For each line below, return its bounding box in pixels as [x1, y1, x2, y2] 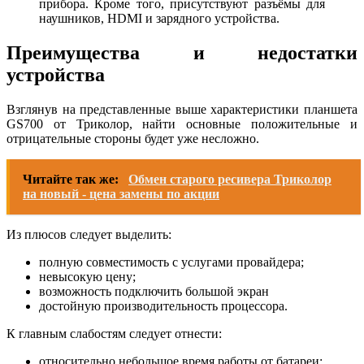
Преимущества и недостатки [6, 41, 357, 63]
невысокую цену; [39, 269, 136, 284]
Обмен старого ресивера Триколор [128, 171, 331, 186]
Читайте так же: [23, 171, 122, 186]
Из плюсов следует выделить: [6, 227, 171, 241]
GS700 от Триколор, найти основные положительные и [6, 116, 357, 131]
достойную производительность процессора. [39, 298, 288, 313]
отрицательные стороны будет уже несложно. [6, 131, 259, 145]
